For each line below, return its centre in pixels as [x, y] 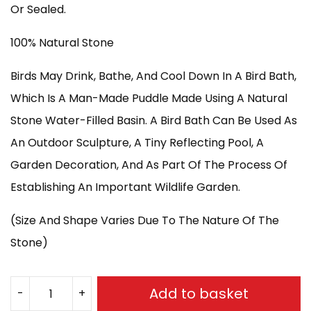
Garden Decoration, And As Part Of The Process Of [149, 165]
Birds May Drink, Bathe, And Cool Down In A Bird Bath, [153, 76]
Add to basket [199, 294]
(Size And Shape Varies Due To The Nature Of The [145, 220]
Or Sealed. [38, 9]
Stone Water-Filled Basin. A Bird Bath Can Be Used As [154, 120]
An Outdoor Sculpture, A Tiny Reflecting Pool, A [137, 143]
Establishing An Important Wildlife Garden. [125, 187]
